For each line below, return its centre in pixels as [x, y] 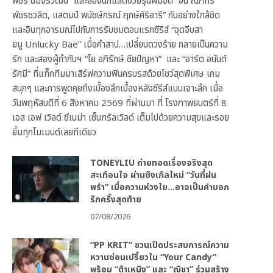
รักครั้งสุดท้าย [116, 200]
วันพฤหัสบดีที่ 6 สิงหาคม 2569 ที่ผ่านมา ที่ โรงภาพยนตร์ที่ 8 [119, 104]
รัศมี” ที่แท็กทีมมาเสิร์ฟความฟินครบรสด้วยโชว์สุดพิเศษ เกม [116, 74]
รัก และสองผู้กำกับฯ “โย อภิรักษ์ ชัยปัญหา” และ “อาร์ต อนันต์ [119, 60]
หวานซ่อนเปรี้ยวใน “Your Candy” [153, 258]
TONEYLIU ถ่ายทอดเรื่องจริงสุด [151, 163]
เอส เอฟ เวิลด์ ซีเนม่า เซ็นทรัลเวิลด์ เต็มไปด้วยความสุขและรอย [121, 118]
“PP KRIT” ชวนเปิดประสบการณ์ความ [160, 246]
